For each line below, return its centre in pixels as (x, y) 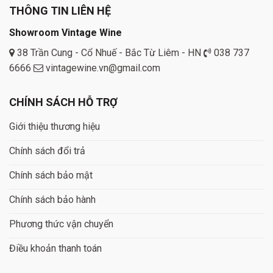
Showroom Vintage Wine (66, 32)
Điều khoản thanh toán (55, 249)
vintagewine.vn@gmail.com (102, 68)
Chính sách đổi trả (47, 151)
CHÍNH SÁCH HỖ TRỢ (63, 102)
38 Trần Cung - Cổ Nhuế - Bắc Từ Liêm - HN (109, 52)
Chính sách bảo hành (52, 200)
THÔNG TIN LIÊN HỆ (60, 10)
